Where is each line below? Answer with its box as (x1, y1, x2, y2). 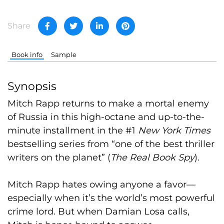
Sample (50, 50, 76, 58)
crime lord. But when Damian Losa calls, (7, 205, 189, 217)
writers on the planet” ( (7, 151, 110, 163)
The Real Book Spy (110, 151, 194, 163)
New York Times (138, 124, 210, 136)
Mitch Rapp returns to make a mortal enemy (7, 97, 209, 109)
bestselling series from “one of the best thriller (7, 138, 214, 149)
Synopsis (7, 79, 56, 93)
